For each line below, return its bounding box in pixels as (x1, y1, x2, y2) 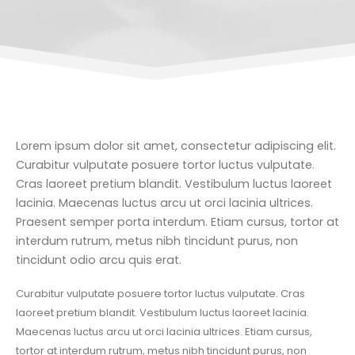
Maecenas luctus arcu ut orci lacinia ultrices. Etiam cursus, (16, 323, 312, 339)
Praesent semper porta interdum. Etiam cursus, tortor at (16, 214, 339, 231)
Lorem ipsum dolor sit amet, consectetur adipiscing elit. (16, 138, 336, 155)
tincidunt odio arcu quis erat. (16, 252, 181, 269)
